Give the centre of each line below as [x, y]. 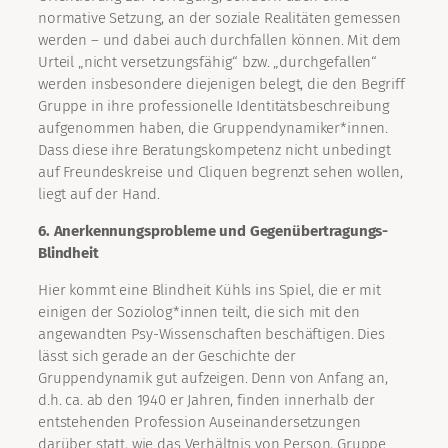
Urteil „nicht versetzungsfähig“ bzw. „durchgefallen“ [208, 62]
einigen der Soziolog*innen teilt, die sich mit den [199, 312]
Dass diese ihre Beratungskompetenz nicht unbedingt [214, 150]
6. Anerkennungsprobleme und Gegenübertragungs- [213, 231]
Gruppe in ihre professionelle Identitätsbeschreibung [214, 106]
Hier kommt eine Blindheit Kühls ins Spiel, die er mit [210, 290]
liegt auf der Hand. [99, 194]
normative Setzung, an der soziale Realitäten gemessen [220, 18]
